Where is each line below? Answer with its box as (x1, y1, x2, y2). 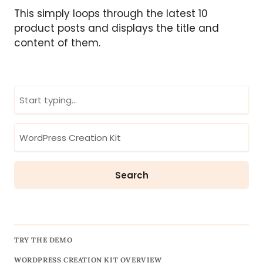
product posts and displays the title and (14, 21, 219, 36)
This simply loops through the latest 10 (14, 6, 208, 21)
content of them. (14, 36, 100, 50)
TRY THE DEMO (14, 235, 73, 245)
